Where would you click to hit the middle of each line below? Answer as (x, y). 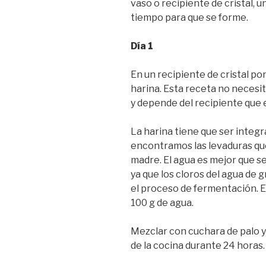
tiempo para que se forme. (189, 17)
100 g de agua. (162, 202)
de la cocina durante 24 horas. (198, 245)
